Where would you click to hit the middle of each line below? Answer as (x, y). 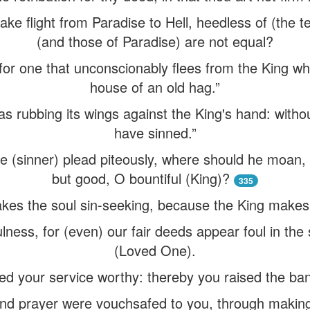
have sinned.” (155, 133)
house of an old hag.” (155, 87)
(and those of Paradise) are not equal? (155, 41)
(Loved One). (155, 250)
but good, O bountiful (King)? (141, 178)
